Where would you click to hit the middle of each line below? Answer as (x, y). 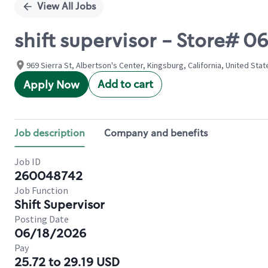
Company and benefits (156, 133)
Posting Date (42, 219)
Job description (50, 133)
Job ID (28, 162)
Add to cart (125, 84)
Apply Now (51, 85)
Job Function (41, 190)
